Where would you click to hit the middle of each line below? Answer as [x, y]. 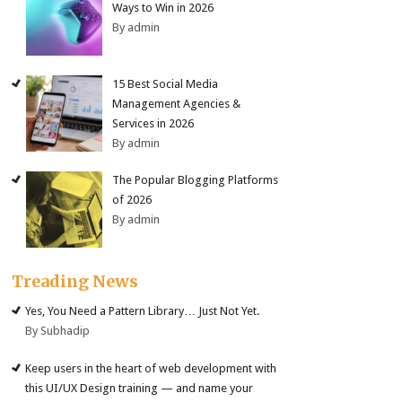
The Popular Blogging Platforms [196, 180]
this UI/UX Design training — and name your [140, 388]
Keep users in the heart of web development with [151, 368]
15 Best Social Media [166, 83]
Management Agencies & [177, 103]
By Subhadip [58, 331]
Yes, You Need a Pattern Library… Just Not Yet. [143, 311]
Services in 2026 [153, 123]
